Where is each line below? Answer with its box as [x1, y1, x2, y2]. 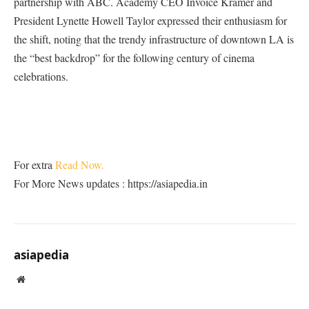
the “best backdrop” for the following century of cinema [14, 50, 255, 66]
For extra [14, 157, 55, 172]
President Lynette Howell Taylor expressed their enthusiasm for [14, 13, 287, 28]
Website [24, 274, 55, 284]
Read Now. [55, 157, 104, 172]
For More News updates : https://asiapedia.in [14, 176, 208, 191]
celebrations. [14, 69, 68, 84]
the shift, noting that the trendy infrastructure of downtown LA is [14, 32, 294, 47]
